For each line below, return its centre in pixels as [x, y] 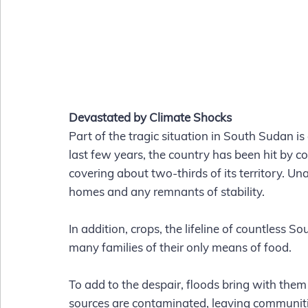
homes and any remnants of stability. [167, 192]
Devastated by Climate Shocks [150, 118]
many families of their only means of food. [181, 247]
